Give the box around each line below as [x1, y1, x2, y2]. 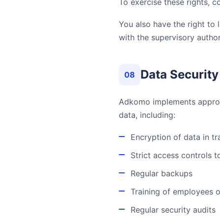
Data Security [140, 67, 219, 82]
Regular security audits [131, 205, 216, 215]
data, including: [119, 110, 175, 120]
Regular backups [131, 168, 192, 178]
